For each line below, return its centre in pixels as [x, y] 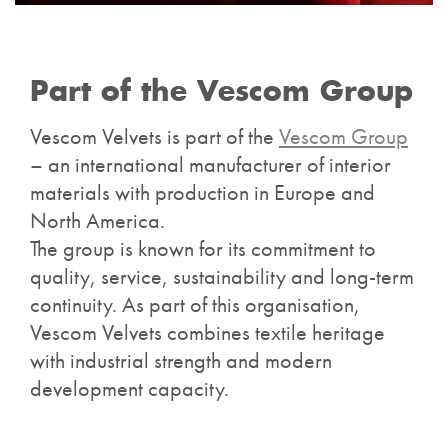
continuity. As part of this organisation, [195, 305]
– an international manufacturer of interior [210, 165]
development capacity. [129, 389]
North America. [97, 221]
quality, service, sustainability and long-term [222, 277]
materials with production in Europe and [202, 193]
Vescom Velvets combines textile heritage [207, 333]
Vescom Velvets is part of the [154, 137]
